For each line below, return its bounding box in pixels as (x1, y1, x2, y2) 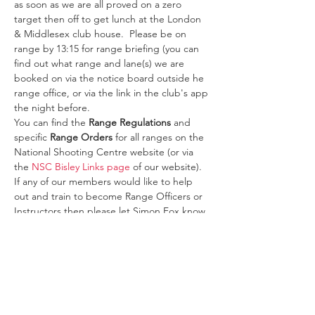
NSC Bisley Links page (32, 160, 130, 173)
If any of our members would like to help (14, 175, 195, 188)
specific (14, 131, 50, 143)
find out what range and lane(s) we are (14, 57, 187, 70)
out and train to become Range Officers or (14, 190, 205, 202)
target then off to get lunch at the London (14, 13, 204, 25)
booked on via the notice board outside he (14, 72, 207, 84)
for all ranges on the (112, 131, 207, 143)
